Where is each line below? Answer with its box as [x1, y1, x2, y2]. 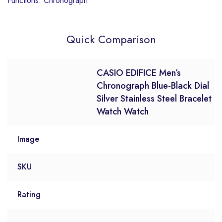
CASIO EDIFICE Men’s [97, 66, 181, 80]
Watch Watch [97, 105, 149, 118]
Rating [17, 189, 41, 201]
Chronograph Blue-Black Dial [97, 79, 209, 93]
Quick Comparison [66, 31, 156, 48]
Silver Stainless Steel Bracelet [97, 92, 212, 106]
